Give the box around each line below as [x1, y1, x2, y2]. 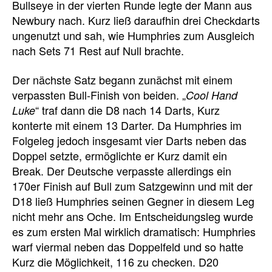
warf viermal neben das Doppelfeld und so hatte [12, 238, 243, 254]
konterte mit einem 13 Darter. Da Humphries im [12, 117, 242, 133]
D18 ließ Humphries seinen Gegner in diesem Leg [12, 192, 254, 209]
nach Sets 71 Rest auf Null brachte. [12, 42, 184, 58]
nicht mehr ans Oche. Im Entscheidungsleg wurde [12, 208, 253, 224]
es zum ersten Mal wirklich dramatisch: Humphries [12, 223, 256, 239]
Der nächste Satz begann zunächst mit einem [12, 71, 233, 87]
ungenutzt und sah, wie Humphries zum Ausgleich [12, 27, 254, 43]
